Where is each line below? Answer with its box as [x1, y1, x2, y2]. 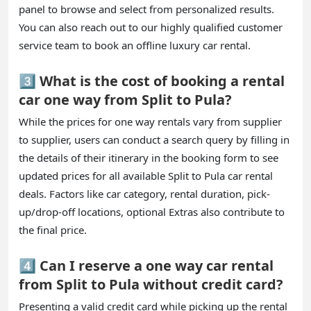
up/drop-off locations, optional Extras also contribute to [19, 205, 285, 219]
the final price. [19, 223, 87, 237]
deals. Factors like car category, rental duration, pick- [19, 187, 270, 201]
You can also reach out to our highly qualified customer [19, 20, 283, 35]
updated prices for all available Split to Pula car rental [19, 169, 273, 183]
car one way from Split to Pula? [19, 90, 232, 110]
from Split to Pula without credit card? [19, 275, 283, 294]
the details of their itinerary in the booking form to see [19, 151, 278, 165]
